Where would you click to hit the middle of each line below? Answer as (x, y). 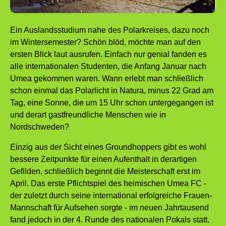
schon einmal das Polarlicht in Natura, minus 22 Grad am (112, 90)
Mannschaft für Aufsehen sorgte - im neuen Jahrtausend (109, 207)
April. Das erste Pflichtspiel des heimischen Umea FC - (108, 183)
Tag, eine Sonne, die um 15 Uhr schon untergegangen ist (112, 102)
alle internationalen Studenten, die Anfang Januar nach (108, 66)
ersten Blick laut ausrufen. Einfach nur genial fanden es (108, 54)
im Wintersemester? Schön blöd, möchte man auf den (105, 42)
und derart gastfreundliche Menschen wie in (88, 115)
